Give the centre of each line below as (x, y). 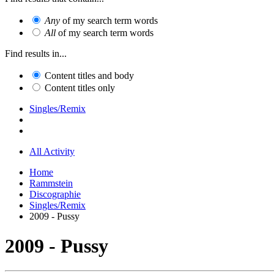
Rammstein (51, 183)
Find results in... (36, 53)
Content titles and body (89, 75)
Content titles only (80, 87)
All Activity (52, 151)
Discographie (55, 194)
